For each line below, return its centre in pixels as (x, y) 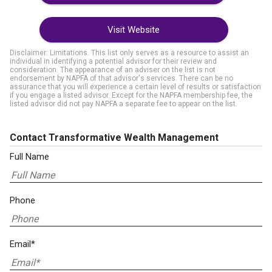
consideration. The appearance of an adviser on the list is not (113, 70)
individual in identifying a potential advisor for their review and (113, 61)
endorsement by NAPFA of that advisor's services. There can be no (121, 78)
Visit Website (134, 30)
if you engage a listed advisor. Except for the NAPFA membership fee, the (131, 95)
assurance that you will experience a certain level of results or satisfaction (135, 87)
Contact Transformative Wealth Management (114, 138)
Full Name (29, 157)
